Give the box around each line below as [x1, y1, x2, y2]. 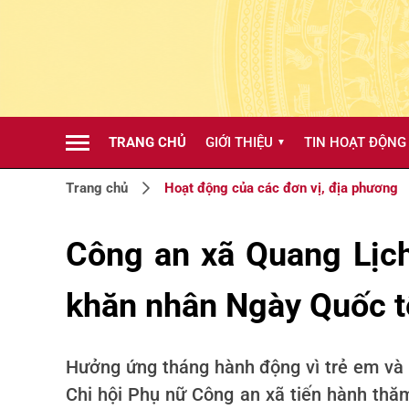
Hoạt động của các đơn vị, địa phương [164, 180, 398, 196]
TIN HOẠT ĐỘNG [304, 134, 407, 151]
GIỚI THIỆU [204, 134, 273, 151]
